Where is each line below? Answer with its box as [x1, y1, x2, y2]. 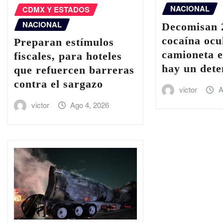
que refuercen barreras [14, 64, 134, 77]
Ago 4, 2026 [70, 100, 110, 111]
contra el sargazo [14, 78, 103, 91]
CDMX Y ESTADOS [22, 3, 90, 15]
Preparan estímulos [14, 36, 114, 49]
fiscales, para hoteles [14, 50, 122, 63]
